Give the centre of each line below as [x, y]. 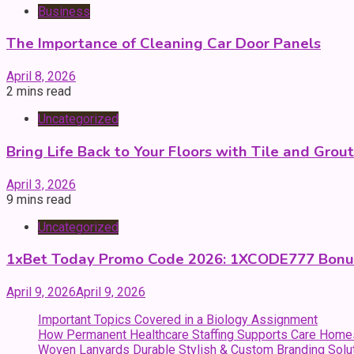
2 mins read [39, 92]
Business [64, 11]
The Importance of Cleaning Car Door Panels [164, 44]
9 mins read [39, 199]
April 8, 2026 [41, 77]
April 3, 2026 [41, 184]
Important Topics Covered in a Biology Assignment [178, 320]
